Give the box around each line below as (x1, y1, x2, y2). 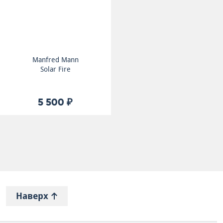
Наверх (16, 191, 51, 201)
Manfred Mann (32, 56, 79, 64)
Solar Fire (40, 65, 71, 73)
